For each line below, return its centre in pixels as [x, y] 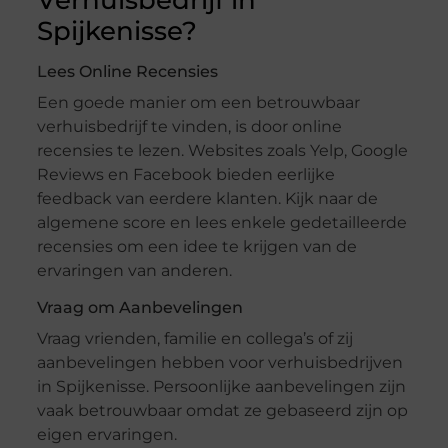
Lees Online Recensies [127, 72]
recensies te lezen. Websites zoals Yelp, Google [222, 151]
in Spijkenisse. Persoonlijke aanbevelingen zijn [221, 387]
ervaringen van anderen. [134, 271]
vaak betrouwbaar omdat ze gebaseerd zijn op [222, 411]
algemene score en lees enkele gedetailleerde [221, 223]
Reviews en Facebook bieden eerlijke [185, 175]
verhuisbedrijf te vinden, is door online [189, 127]
